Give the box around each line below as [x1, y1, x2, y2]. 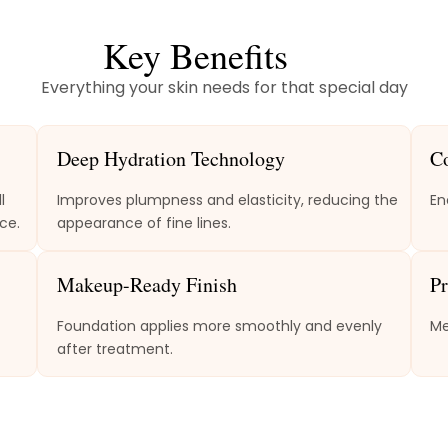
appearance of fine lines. [56, 213, 231, 234]
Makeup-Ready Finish [56, 271, 237, 299]
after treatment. [56, 339, 173, 360]
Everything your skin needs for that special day [40, 75, 408, 99]
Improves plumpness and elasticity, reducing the [56, 190, 398, 211]
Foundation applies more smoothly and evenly [56, 316, 382, 337]
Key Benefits [103, 30, 288, 79]
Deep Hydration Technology [56, 145, 285, 173]
